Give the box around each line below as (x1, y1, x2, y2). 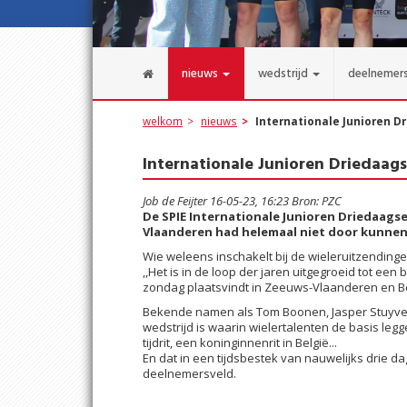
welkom (143, 114, 183, 128)
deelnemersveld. (143, 365, 236, 382)
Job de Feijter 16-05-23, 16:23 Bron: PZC (143, 193, 342, 209)
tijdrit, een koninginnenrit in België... (143, 334, 337, 351)
